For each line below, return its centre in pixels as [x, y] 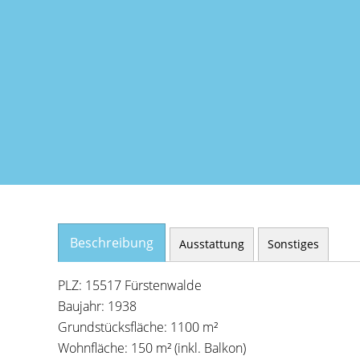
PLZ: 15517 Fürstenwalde [130, 285]
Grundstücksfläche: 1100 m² [138, 327]
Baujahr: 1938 [97, 306]
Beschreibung [112, 243]
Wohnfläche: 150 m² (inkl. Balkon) [152, 348]
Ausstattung [212, 244]
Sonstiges [293, 244]
